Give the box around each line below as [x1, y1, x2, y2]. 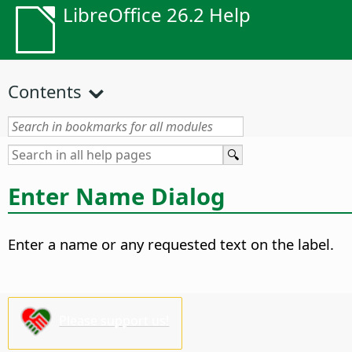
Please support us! [59, 311, 170, 329]
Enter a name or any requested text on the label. [8, 234, 334, 255]
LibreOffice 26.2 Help [63, 2, 251, 27]
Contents [8, 79, 82, 103]
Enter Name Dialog [8, 180, 225, 212]
